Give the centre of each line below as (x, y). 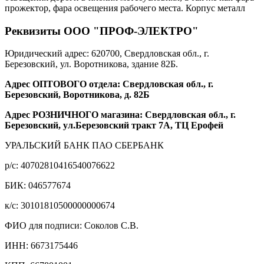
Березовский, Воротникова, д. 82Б (77, 95)
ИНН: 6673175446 (41, 246)
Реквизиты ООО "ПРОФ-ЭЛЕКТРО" (102, 31)
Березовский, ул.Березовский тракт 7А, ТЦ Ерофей (114, 126)
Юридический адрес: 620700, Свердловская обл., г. (107, 54)
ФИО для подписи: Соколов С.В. (72, 226)
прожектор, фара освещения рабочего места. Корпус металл (125, 8)
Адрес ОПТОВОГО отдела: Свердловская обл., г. (109, 84)
